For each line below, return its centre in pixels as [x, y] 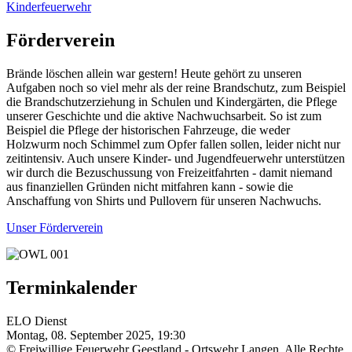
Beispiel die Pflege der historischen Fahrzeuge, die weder [148, 130]
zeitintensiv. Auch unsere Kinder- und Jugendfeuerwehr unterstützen [176, 159]
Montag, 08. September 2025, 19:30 [96, 335]
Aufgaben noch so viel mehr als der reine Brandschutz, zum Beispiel [176, 88]
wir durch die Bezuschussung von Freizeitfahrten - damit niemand [169, 173]
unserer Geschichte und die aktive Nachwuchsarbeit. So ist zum [164, 116]
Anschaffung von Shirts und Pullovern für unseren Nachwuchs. [164, 201]
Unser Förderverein [55, 228]
